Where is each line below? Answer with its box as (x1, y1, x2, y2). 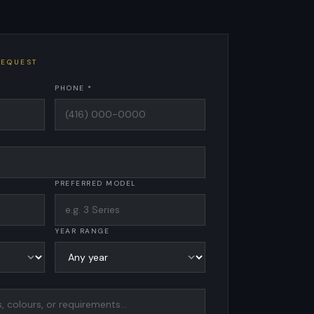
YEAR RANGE (55, 226, 109, 235)
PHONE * (55, 83, 93, 93)
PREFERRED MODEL (55, 179, 137, 188)
